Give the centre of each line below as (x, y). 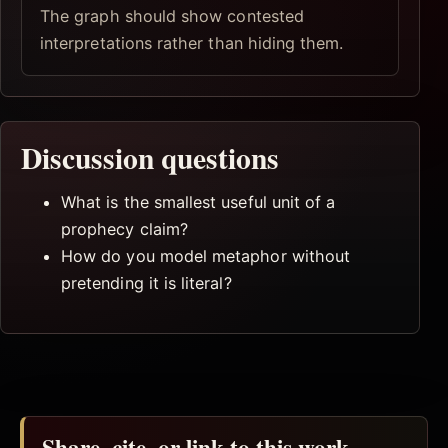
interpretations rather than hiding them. (192, 42)
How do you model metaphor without (206, 255)
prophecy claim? (124, 228)
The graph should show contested (172, 15)
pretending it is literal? (146, 282)
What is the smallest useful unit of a (198, 201)
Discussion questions (150, 157)
